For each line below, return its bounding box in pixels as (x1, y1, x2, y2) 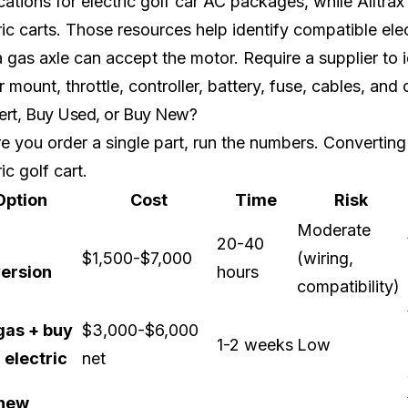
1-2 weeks (217, 335, 293, 355)
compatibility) (297, 277, 400, 297)
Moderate (297, 220, 371, 240)
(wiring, (297, 249, 353, 269)
